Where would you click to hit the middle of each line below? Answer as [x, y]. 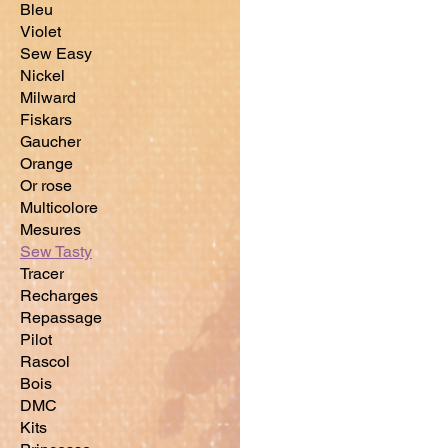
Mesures [50, 230]
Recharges [59, 296]
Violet [40, 32]
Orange [46, 164]
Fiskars [46, 120]
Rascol [45, 362]
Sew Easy [56, 54]
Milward [48, 98]
